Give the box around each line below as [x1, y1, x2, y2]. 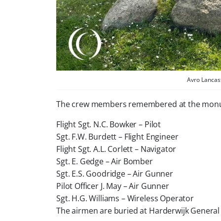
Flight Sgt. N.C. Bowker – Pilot [56, 118, 161, 130]
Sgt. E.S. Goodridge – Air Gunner [56, 168, 173, 179]
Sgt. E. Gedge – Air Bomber [56, 155, 153, 167]
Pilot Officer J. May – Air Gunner [56, 180, 169, 191]
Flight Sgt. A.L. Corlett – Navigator [56, 143, 177, 154]
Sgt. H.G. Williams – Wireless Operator [56, 192, 194, 204]
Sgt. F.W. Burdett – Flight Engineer [56, 131, 179, 142]
